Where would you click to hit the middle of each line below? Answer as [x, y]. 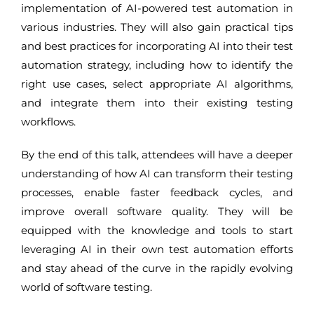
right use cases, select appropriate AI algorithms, [157, 83]
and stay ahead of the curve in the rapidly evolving [157, 268]
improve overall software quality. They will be [157, 211]
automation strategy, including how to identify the [157, 64]
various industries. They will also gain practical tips [157, 27]
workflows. [48, 121]
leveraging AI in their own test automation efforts [157, 249]
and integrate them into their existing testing [157, 102]
